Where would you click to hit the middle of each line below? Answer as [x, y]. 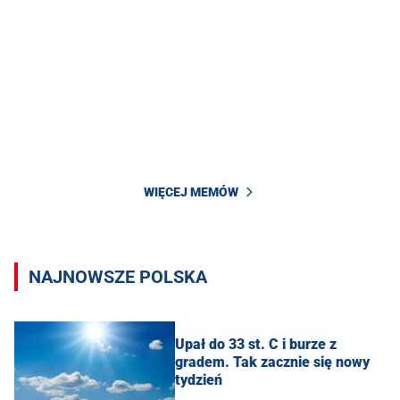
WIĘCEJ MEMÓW [191, 192]
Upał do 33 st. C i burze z [256, 345]
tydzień [199, 380]
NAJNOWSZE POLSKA [118, 276]
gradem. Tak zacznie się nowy [272, 362]
